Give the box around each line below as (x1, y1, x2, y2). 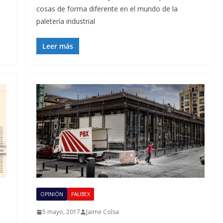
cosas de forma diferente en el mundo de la (36, 3, 178, 13)
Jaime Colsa (86, 208, 119, 217)
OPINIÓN (40, 191, 63, 198)
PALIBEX (71, 191, 90, 198)
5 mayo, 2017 (42, 208, 80, 217)
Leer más (42, 41, 73, 51)
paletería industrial (36, 16, 95, 26)
